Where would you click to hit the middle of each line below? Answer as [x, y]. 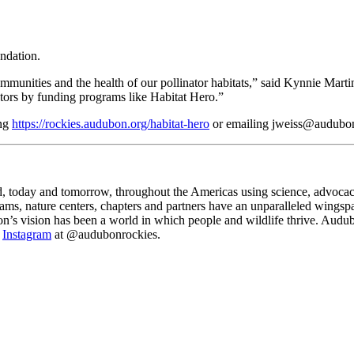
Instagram [27, 235]
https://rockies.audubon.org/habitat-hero [111, 124]
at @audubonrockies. [106, 235]
